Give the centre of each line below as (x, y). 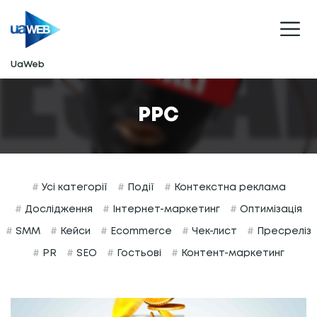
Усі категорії (73, 187)
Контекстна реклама (228, 187)
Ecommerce (140, 231)
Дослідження (57, 209)
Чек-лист (213, 231)
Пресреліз (283, 231)
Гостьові (138, 253)
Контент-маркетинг (231, 253)
